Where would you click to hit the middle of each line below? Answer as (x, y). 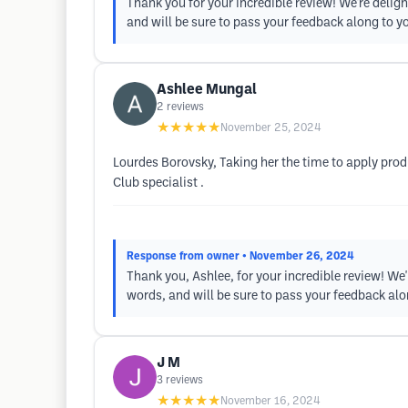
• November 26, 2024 (298, 256)
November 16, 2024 (270, 401)
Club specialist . (158, 184)
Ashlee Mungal (207, 90)
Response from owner (183, 256)
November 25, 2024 (271, 128)
